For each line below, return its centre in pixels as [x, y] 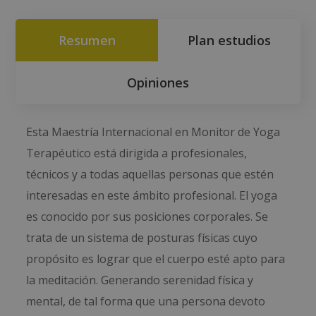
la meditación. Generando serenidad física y [140, 280]
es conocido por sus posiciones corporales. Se [147, 217]
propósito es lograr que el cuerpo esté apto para [156, 259]
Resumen [87, 41]
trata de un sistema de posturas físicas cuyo [142, 238]
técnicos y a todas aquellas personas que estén [150, 175]
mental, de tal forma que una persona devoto [146, 302]
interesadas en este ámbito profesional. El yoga [152, 196]
